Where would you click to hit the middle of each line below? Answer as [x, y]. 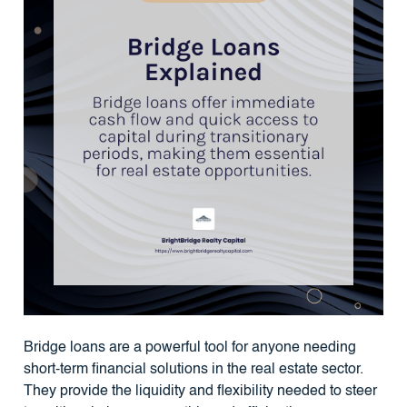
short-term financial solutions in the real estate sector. [193, 369]
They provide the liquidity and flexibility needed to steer [200, 391]
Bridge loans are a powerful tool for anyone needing [189, 347]
